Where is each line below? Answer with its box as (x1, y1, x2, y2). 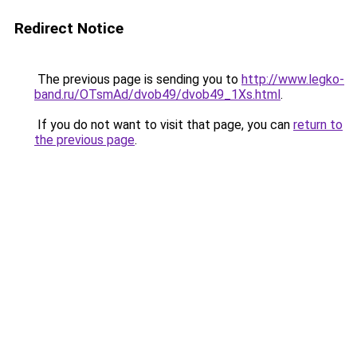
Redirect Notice (14, 19, 124, 37)
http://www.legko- (241, 72, 344, 87)
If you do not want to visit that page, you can (34, 117, 293, 132)
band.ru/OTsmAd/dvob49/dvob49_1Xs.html (34, 87, 280, 102)
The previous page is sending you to (34, 72, 241, 87)
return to (293, 117, 343, 132)
